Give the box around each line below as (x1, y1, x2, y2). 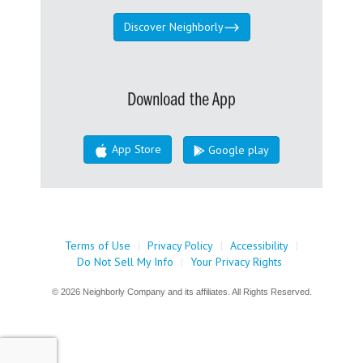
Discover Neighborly (123, 19, 224, 34)
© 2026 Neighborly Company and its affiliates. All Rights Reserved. (51, 286, 312, 297)
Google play (205, 142, 269, 157)
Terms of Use (65, 237, 130, 253)
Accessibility (230, 237, 288, 253)
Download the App (127, 91, 236, 111)
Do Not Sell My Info (77, 254, 173, 269)
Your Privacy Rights (190, 254, 282, 269)
